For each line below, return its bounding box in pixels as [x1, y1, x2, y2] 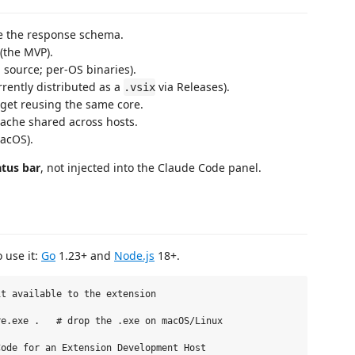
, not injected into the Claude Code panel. [40, 160, 261, 175]
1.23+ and [55, 247, 114, 263]
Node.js [114, 247, 155, 263]
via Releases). [155, 79, 230, 94]
